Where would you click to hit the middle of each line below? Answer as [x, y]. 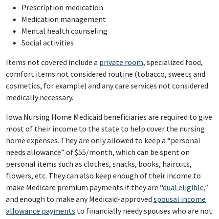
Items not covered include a [53, 62]
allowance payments [41, 211]
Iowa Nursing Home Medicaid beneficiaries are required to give [109, 117]
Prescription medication [62, 7]
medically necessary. [40, 97]
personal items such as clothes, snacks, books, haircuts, [99, 164]
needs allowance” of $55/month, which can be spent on [98, 152]
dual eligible [183, 187]
